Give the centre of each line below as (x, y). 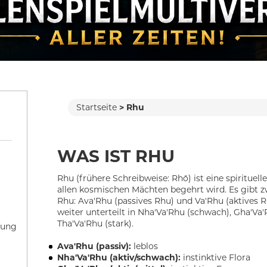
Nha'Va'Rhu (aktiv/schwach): (119, 258)
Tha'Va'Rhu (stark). (96, 224)
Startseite (96, 108)
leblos (145, 246)
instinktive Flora (216, 258)
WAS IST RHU (116, 156)
